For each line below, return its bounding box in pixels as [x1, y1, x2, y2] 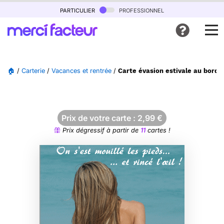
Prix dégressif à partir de [60, 126, 140, 134]
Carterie [21, 67, 45, 74]
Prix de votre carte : [61, 113, 137, 123]
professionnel [117, 5, 164, 14]
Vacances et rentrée [51, 67, 111, 74]
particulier [60, 5, 97, 14]
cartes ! [145, 126, 170, 134]
